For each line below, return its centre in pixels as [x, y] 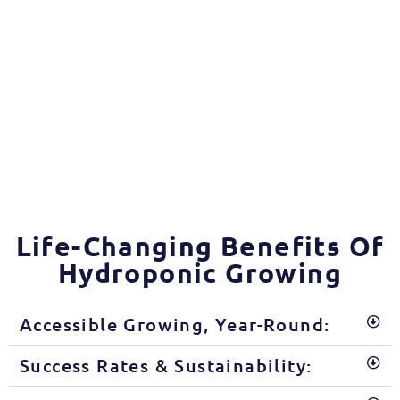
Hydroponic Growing [200, 272]
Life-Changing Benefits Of [200, 246]
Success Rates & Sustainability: [166, 365]
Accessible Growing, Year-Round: [175, 324]
